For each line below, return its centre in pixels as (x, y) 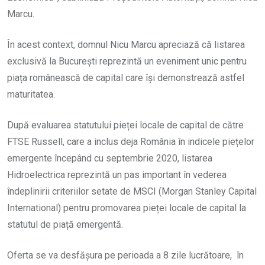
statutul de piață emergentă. (65, 225)
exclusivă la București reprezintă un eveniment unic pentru (127, 62)
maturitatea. (31, 95)
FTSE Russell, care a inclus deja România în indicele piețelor (131, 142)
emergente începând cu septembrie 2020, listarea (110, 159)
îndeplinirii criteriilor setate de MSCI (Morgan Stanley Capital (132, 192)
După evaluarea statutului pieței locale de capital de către (125, 125)
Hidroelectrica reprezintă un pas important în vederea (117, 175)
